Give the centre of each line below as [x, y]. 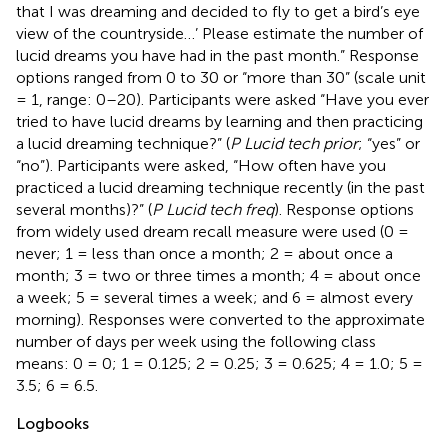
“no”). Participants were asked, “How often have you [201, 165]
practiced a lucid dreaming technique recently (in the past [220, 187]
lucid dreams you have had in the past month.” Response [217, 55]
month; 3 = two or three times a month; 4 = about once [218, 275]
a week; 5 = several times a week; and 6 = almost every [214, 297]
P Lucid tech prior [294, 143]
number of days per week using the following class [196, 341]
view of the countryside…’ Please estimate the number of [219, 33]
